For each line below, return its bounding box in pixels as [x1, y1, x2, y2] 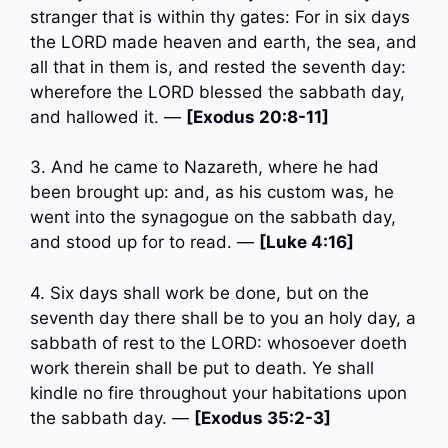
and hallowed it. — [30, 106, 186, 127]
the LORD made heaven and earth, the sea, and [30, 31, 417, 52]
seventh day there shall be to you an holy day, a [30, 307, 416, 328]
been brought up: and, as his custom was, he [30, 182, 394, 203]
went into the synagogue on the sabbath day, [30, 207, 396, 228]
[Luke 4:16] [259, 232, 354, 253]
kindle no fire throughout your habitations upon [30, 382, 407, 403]
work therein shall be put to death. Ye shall [30, 357, 374, 378]
